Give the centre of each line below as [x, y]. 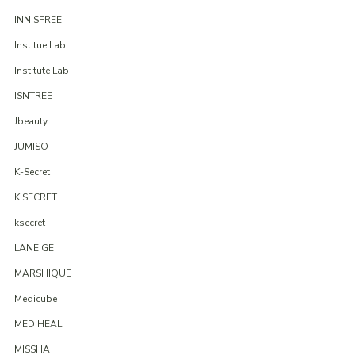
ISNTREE [33, 96]
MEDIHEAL [38, 324]
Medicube [35, 299]
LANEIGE [34, 248]
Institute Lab [41, 71]
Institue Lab [40, 46]
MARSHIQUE [42, 274]
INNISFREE [38, 20]
